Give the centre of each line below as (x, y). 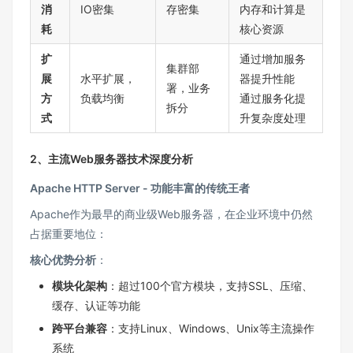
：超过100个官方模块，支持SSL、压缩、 (210, 286)
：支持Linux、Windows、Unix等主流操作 (211, 328)
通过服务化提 (273, 98)
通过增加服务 (273, 59)
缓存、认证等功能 (96, 306)
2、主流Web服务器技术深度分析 (111, 159)
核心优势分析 (63, 260)
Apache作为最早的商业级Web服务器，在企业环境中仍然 (171, 214)
